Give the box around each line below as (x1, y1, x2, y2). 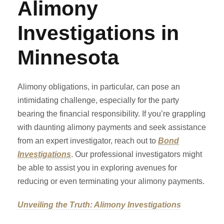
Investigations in (17, 21, 179, 44)
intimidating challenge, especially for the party (17, 95, 179, 104)
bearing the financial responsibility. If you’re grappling (17, 109, 205, 118)
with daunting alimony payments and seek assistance (17, 122, 206, 131)
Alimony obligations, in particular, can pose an (17, 82, 180, 91)
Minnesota (17, 45, 119, 69)
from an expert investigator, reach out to (17, 136, 158, 145)
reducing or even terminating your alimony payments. (17, 176, 204, 185)
